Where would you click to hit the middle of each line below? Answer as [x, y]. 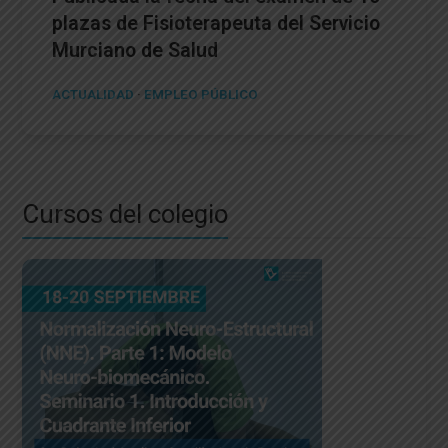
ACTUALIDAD [93, 93]
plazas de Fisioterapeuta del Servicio [216, 23]
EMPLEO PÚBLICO [201, 93]
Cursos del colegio [125, 213]
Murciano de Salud [135, 50]
